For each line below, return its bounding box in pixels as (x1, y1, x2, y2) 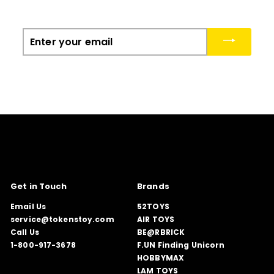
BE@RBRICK (137, 227, 185, 238)
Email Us (10, 201, 46, 212)
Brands (137, 180, 169, 193)
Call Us (10, 227, 39, 238)
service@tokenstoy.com (10, 214, 114, 225)
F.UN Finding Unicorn (137, 240, 225, 251)
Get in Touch (10, 180, 67, 193)
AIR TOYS (137, 214, 175, 225)
